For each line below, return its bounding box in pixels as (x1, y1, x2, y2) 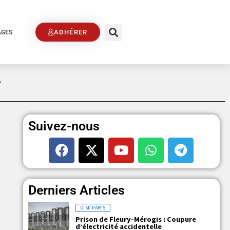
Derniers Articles (28, 182, 125, 198)
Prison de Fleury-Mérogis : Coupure (75, 214, 196, 224)
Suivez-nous (28, 118, 100, 133)
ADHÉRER (53, 28, 88, 36)
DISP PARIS (80, 204, 106, 211)
